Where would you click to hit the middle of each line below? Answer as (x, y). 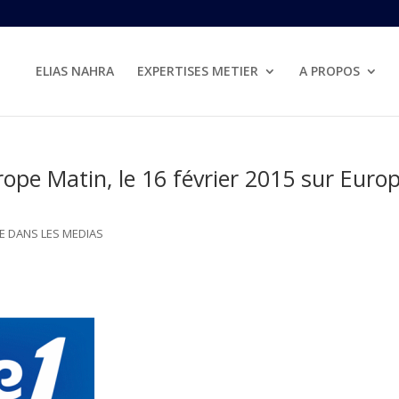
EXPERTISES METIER (198, 71)
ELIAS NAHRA (75, 71)
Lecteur (165, 344)
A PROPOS (330, 71)
